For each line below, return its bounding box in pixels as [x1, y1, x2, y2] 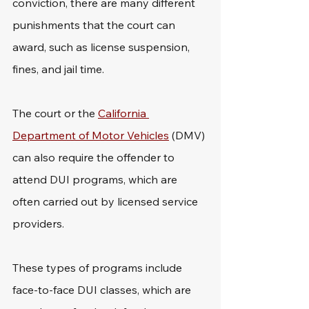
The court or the [12, 106, 98, 120]
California [98, 106, 149, 120]
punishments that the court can [12, 18, 178, 32]
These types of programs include [12, 261, 185, 275]
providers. [12, 217, 64, 230]
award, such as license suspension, [12, 40, 192, 54]
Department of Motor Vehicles [12, 128, 169, 142]
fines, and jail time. [12, 62, 107, 76]
